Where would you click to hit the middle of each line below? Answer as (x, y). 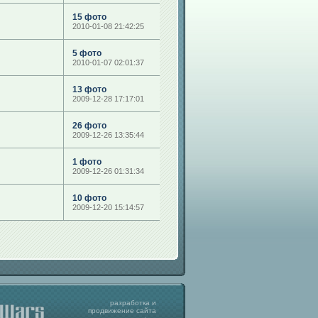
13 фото (89, 89)
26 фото (89, 126)
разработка (130, 303)
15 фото (89, 17)
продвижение (111, 311)
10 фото (89, 198)
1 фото (87, 162)
